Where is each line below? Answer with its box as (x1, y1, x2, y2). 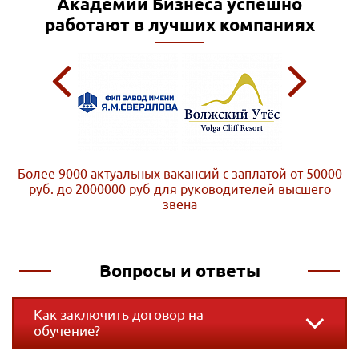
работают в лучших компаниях (44, 14, 315, 35)
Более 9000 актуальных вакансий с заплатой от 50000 (17, 167, 342, 182)
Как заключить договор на (34, 307, 204, 323)
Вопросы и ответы (99, 260, 260, 281)
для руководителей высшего (153, 182, 331, 197)
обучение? (34, 323, 100, 339)
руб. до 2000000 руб (28, 182, 154, 197)
